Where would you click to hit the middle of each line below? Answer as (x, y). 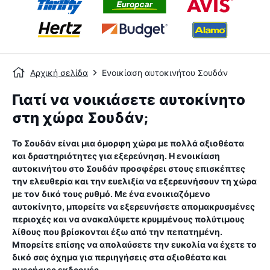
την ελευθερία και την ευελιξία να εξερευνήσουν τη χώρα (134, 181)
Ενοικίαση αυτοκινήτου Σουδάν (165, 73)
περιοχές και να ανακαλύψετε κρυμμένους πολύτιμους (128, 219)
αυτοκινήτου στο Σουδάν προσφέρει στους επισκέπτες (129, 168)
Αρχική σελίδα (59, 73)
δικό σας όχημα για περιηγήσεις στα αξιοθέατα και (119, 257)
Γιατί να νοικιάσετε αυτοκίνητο (129, 100)
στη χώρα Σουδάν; (80, 118)
